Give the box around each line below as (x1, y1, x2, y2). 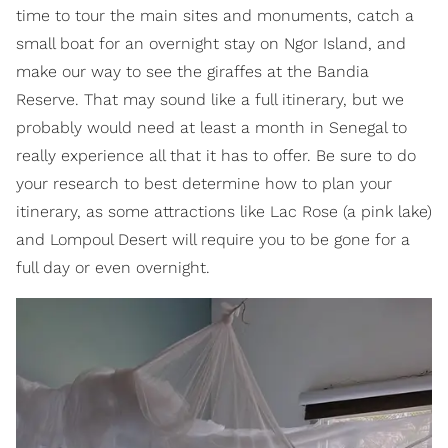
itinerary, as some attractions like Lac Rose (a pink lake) (16, 202, 432, 222)
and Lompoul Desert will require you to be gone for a (16, 230, 410, 250)
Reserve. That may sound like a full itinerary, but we (16, 90, 404, 110)
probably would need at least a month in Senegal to (16, 118, 407, 138)
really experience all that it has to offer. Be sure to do (16, 146, 416, 166)
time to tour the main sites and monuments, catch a (16, 6, 414, 26)
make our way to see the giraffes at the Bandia (16, 62, 369, 82)
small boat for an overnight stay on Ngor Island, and (16, 34, 406, 54)
